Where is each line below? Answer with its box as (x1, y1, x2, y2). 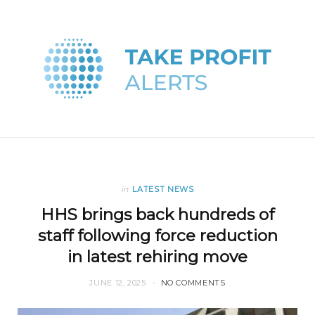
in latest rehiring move (67, 247, 247, 267)
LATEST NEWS (132, 184, 194, 195)
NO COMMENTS (160, 278, 226, 288)
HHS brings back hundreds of (41, 205, 274, 225)
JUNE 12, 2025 (89, 278, 146, 288)
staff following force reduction (37, 226, 278, 246)
